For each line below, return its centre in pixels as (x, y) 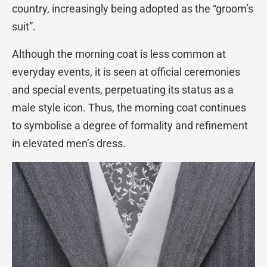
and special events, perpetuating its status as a (123, 90)
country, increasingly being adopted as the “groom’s (133, 9)
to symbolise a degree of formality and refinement (130, 125)
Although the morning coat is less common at (119, 54)
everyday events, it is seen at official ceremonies (126, 72)
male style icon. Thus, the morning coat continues (129, 108)
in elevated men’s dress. (69, 143)
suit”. (24, 27)
